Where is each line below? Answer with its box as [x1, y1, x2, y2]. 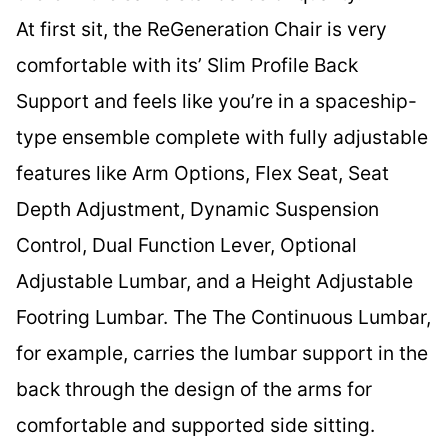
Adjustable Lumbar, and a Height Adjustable [16, 269, 413, 293]
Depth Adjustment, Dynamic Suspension [16, 197, 379, 221]
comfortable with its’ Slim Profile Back [16, 53, 358, 77]
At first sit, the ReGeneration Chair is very [16, 17, 387, 41]
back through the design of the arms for [16, 377, 372, 401]
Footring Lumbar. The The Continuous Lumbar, [16, 305, 431, 329]
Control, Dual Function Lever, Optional [16, 233, 357, 257]
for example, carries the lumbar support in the [16, 341, 428, 365]
